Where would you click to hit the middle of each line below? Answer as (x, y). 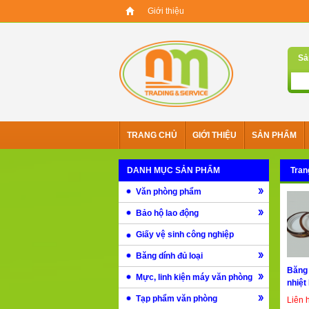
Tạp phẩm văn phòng (177, 299)
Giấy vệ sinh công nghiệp (185, 235)
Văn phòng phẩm (169, 192)
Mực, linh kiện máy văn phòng (194, 278)
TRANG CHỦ (152, 136)
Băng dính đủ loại (169, 256)
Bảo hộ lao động (167, 213)
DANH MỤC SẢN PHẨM (173, 171)
